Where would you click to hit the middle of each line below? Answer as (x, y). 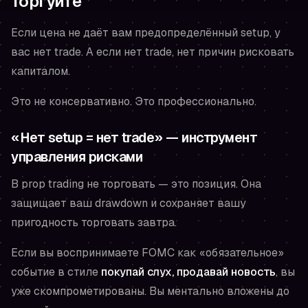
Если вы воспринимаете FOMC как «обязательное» (147, 253)
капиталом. (41, 71)
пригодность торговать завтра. (94, 223)
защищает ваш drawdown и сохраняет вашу (129, 203)
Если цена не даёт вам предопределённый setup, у (146, 33)
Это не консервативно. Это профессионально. (134, 102)
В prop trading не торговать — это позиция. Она (136, 184)
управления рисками (77, 157)
